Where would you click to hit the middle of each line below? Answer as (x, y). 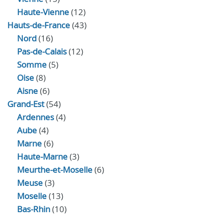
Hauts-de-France (39, 25)
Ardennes (36, 117)
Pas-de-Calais (42, 51)
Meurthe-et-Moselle (55, 170)
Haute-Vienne (43, 12)
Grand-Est (26, 104)
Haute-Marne (42, 156)
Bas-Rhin (34, 209)
